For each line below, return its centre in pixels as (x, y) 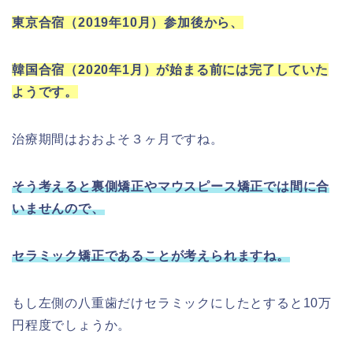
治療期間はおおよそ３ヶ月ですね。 (118, 139)
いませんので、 (58, 209)
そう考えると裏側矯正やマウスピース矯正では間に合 (171, 187)
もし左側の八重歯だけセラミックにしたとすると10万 (172, 303)
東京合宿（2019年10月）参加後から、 (128, 23)
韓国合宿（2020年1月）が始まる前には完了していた (170, 70)
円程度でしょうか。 (72, 325)
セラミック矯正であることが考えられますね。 (151, 256)
